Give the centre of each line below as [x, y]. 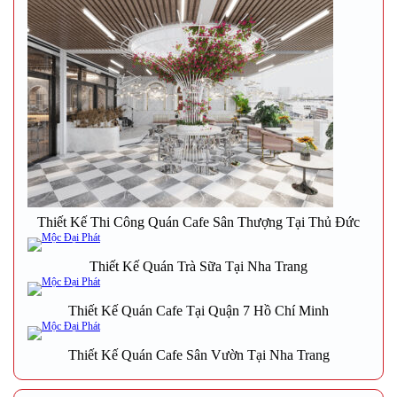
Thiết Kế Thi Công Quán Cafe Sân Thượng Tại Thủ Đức [198, 222]
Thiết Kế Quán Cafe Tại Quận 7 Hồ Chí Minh [198, 310]
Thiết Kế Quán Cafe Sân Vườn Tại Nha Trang [198, 354]
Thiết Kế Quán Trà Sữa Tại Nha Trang [198, 266]
